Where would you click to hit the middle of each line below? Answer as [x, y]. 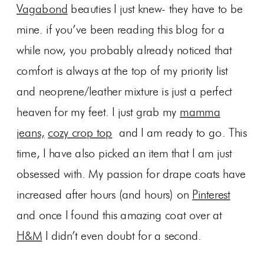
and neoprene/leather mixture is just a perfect [124, 92]
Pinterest [211, 195]
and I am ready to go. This [179, 133]
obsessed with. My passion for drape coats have [131, 174]
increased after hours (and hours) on [105, 195]
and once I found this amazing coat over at [119, 216]
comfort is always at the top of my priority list [122, 71]
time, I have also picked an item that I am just [124, 154]
